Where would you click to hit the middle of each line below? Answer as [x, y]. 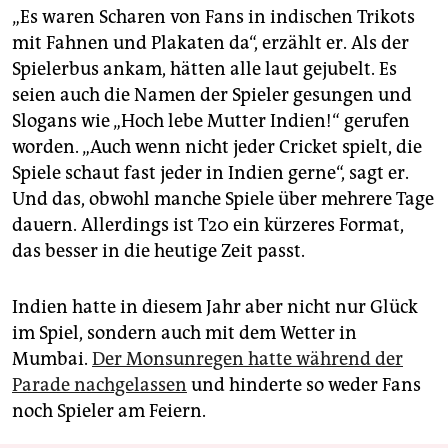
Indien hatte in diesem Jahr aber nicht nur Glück [215, 306]
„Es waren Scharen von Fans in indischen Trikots [213, 16]
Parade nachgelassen [99, 384]
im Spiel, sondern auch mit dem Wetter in [184, 332]
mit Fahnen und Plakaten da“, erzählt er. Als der [210, 42]
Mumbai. [52, 358]
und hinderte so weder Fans [304, 384]
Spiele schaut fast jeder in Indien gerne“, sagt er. [210, 172]
